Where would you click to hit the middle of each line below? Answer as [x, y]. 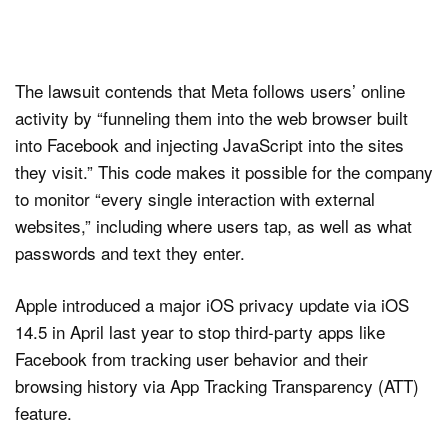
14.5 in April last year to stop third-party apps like [200, 332]
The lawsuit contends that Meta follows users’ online [210, 90]
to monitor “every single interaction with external [195, 198]
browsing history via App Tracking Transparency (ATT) [217, 386]
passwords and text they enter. [130, 252]
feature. [43, 413]
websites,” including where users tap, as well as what [213, 225]
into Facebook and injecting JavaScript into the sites [209, 144]
